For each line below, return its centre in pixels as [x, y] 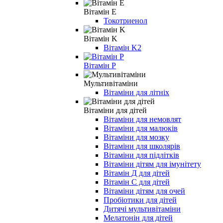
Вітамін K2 [122, 47]
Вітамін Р [100, 65]
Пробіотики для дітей [140, 200]
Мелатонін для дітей [138, 218]
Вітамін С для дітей [137, 182]
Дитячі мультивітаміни [142, 209]
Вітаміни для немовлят [142, 119]
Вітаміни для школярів [142, 146]
